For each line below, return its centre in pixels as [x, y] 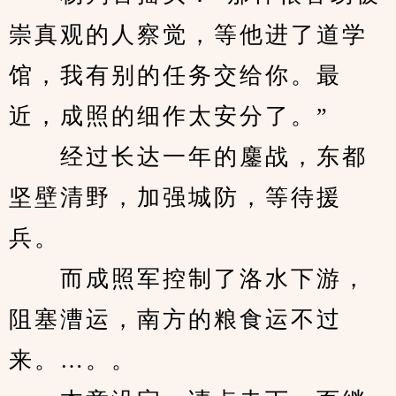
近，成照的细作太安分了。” [169, 116]
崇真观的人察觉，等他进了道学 [188, 35]
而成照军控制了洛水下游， [188, 279]
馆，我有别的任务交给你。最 [175, 76]
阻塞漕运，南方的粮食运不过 [175, 320]
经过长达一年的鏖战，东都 [188, 157]
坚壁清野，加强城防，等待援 [175, 198]
